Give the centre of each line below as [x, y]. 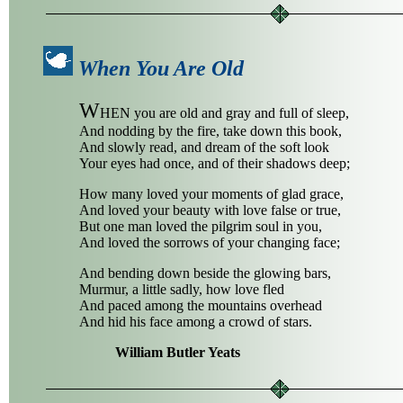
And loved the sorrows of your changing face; [210, 242]
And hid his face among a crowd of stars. [196, 321]
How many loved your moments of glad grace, [211, 193]
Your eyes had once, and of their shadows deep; [215, 163]
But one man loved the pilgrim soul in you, [201, 226]
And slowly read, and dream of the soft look [204, 147]
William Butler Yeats [178, 352]
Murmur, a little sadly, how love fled [182, 289]
